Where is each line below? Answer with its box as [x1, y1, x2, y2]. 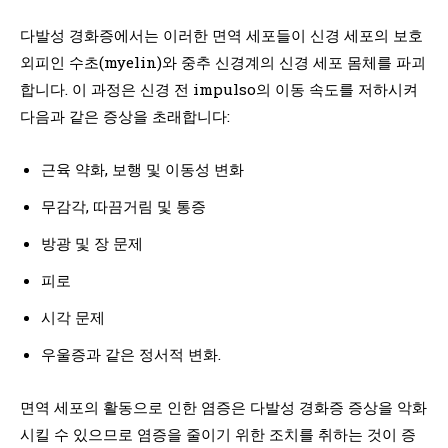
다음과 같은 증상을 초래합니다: [20, 105, 230, 126]
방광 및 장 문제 [41, 232, 143, 253]
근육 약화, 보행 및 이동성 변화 [41, 158, 244, 179]
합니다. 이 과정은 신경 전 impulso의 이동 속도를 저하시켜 [20, 78, 418, 99]
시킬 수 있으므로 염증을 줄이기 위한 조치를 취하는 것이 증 [20, 423, 416, 444]
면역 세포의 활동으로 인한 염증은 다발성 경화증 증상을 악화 [20, 396, 427, 417]
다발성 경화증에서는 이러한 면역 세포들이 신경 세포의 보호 [20, 24, 423, 45]
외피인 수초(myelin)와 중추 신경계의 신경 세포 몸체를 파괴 [20, 51, 426, 72]
